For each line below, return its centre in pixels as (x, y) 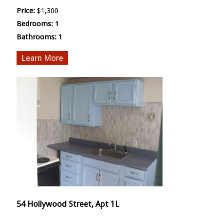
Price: (26, 11)
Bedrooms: (35, 24)
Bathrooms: (36, 37)
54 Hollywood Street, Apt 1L (68, 204)
